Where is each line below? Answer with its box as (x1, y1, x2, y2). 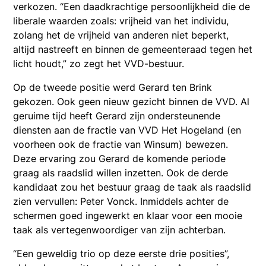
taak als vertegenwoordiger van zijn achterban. (13, 223, 226, 236)
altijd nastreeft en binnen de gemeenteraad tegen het (13, 43, 253, 55)
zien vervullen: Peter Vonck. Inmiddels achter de (13, 195, 229, 207)
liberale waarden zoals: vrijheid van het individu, (13, 14, 229, 27)
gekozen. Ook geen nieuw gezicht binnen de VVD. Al (13, 95, 250, 107)
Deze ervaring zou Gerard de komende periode (13, 152, 226, 164)
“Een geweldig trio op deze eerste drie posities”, (13, 247, 230, 259)
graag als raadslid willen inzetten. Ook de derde (13, 166, 229, 179)
